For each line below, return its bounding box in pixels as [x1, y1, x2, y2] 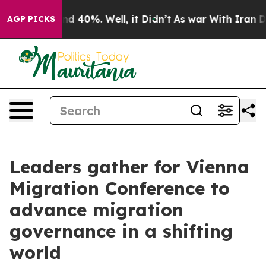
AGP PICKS [7, 14, 55, 24]
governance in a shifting [9, 220, 233, 242]
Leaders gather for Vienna [9, 156, 249, 178]
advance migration [9, 198, 183, 221]
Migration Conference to [9, 177, 230, 199]
